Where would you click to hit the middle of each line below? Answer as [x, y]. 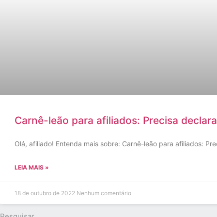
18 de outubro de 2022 [46, 193]
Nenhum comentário [104, 193]
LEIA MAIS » [32, 167]
